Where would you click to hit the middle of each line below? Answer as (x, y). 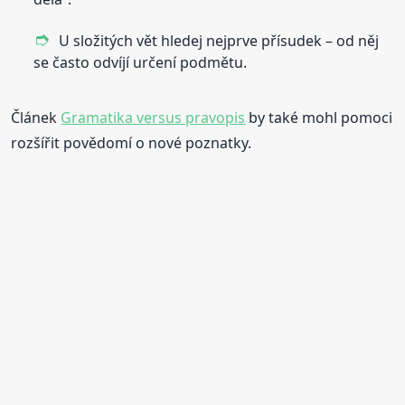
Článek (36, 118)
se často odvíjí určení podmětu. (141, 63)
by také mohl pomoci (319, 118)
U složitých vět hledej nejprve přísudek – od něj (219, 41)
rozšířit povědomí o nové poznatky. (132, 143)
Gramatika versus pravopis (153, 118)
